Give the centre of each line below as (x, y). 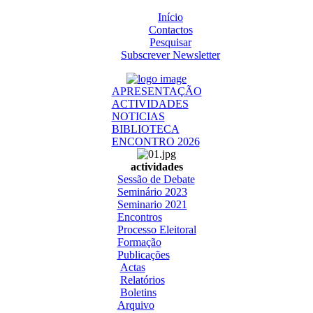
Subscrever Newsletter (170, 55)
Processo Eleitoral (156, 230)
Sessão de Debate (156, 179)
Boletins (138, 292)
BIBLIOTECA (145, 129)
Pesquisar (170, 42)
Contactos (170, 30)
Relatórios (142, 280)
